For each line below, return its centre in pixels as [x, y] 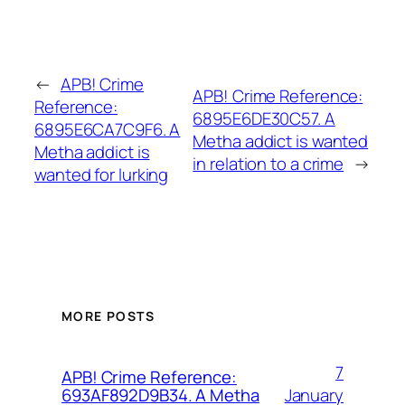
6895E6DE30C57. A [264, 118]
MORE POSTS [108, 316]
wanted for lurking [102, 175]
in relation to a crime [268, 163]
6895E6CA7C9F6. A [108, 130]
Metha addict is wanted [281, 141]
